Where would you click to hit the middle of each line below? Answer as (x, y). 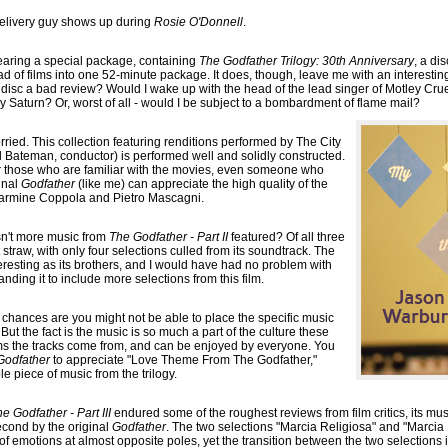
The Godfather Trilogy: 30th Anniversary (306, 61)
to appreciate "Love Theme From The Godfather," (183, 360)
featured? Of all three (286, 237)
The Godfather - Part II (168, 237)
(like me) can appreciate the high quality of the (201, 184)
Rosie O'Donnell (198, 22)
